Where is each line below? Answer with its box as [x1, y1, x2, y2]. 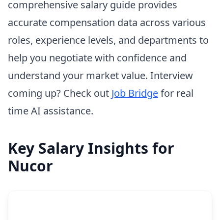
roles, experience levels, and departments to [8, 33, 209, 47]
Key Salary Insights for [8, 138, 174, 158]
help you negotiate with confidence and [8, 51, 187, 64]
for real [158, 86, 193, 100]
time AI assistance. [8, 104, 93, 117]
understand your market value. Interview [8, 69, 193, 82]
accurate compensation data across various [8, 16, 206, 29]
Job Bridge [111, 86, 158, 100]
